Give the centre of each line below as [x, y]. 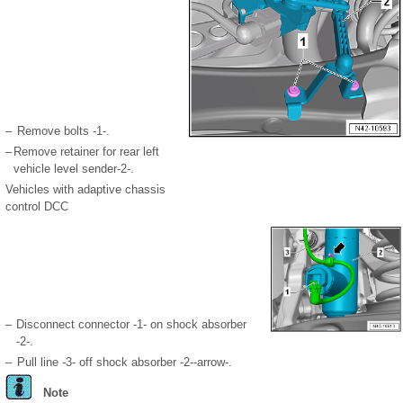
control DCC [37, 206]
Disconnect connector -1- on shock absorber [131, 324]
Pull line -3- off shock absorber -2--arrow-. [125, 362]
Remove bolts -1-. [63, 130]
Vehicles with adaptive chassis [85, 189]
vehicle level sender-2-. [74, 168]
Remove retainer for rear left [86, 151]
